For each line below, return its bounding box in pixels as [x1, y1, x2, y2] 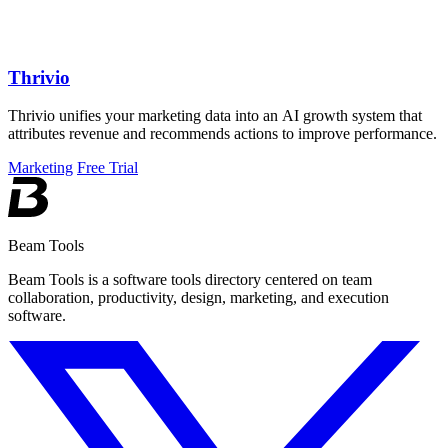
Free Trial [77, 159, 138, 177]
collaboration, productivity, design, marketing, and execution [8, 289, 389, 307]
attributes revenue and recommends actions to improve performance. [8, 125, 437, 143]
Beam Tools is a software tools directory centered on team [8, 271, 372, 289]
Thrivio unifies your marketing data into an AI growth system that [8, 107, 422, 125]
